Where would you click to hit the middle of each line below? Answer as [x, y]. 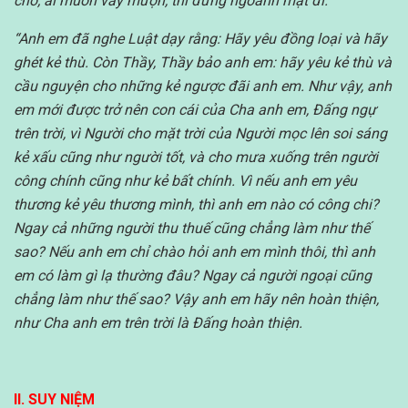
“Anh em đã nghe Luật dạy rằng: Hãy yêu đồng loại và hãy [200, 38]
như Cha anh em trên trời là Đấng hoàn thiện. [158, 322]
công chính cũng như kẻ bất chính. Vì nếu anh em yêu [185, 180]
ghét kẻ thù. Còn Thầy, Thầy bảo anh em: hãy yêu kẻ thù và [203, 62]
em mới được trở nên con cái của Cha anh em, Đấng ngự [195, 109]
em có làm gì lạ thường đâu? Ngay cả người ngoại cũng [193, 275]
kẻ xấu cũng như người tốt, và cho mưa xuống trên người [196, 157]
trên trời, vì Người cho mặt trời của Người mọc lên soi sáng [200, 133]
